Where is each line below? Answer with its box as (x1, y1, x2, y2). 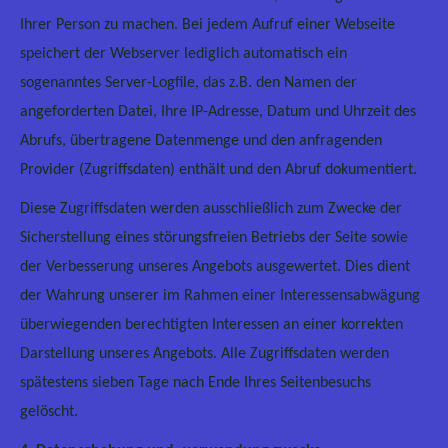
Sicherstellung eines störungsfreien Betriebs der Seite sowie (20, 230, 408, 246)
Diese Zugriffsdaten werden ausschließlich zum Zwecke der (20, 201, 402, 217)
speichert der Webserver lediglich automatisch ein (20, 46, 347, 62)
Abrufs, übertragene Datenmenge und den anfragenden (20, 133, 382, 149)
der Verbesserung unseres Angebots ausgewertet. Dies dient (20, 259, 410, 275)
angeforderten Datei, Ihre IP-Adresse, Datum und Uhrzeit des (20, 104, 416, 120)
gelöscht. (20, 404, 78, 420)
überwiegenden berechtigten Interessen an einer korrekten (20, 317, 403, 333)
